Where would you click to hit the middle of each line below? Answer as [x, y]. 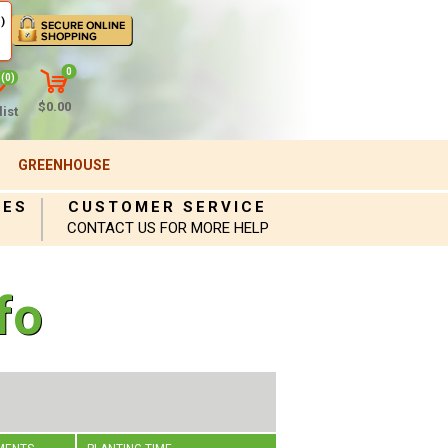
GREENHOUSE [63, 165]
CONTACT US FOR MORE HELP [167, 228]
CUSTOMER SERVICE [168, 207]
